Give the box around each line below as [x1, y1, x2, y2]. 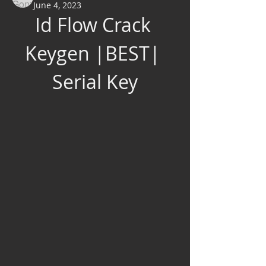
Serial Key [52, 69, 138, 95]
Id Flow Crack [34, 12, 151, 38]
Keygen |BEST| [25, 40, 160, 66]
